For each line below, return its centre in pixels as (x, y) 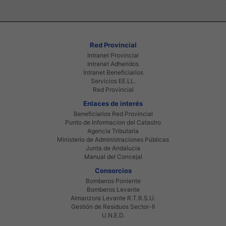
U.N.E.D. (113, 215)
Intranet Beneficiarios (113, 72)
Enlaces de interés (113, 103)
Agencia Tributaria (113, 131)
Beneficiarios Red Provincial (113, 114)
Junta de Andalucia (113, 148)
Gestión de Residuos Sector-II (113, 206)
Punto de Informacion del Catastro (113, 122)
